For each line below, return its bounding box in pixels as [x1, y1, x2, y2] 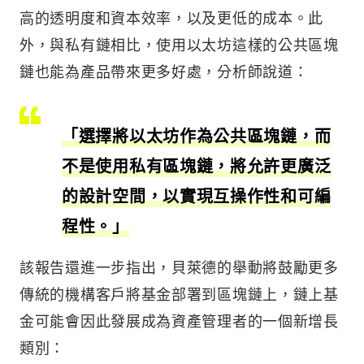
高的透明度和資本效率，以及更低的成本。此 [19, 7, 324, 28]
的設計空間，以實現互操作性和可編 [62, 184, 331, 207]
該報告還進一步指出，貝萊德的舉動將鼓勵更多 [19, 257, 339, 277]
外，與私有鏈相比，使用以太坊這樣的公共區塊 [19, 34, 339, 54]
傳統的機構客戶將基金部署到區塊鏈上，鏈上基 [19, 284, 339, 304]
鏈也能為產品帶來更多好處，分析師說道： [19, 61, 309, 81]
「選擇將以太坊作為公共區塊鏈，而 [62, 124, 331, 147]
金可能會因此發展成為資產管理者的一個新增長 [19, 310, 339, 331]
